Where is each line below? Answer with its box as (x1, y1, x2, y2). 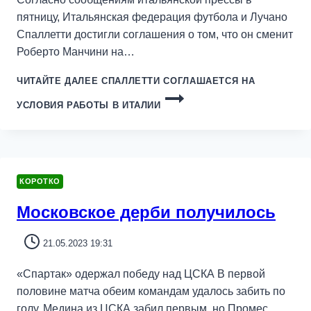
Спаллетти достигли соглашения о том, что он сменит (17, 28, 293, 41)
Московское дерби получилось (17, 202, 276, 221)
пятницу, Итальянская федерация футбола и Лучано (17, 11, 287, 24)
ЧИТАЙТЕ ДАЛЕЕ (17, 76, 99, 87)
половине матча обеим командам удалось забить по (17, 285, 285, 298)
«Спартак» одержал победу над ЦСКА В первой (17, 268, 265, 280)
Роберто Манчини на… (17, 46, 135, 58)
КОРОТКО (19, 177, 60, 186)
